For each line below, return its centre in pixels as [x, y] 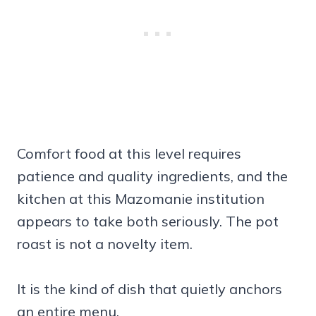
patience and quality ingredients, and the [152, 176]
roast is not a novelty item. [105, 243]
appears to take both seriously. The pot [148, 221]
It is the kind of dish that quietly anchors [150, 288]
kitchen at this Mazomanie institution [141, 198]
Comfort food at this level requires [129, 153]
